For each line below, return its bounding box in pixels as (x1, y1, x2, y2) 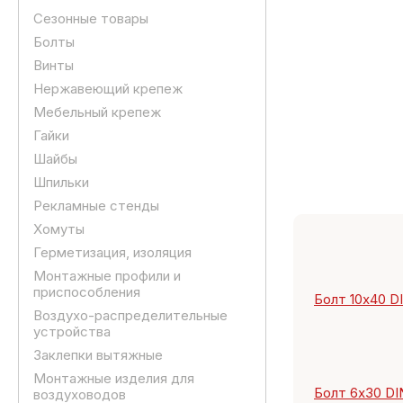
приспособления (33, 283, 140, 300)
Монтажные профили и (33, 267, 181, 284)
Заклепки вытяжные (33, 346, 163, 363)
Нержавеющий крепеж (33, 80, 183, 97)
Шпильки (33, 174, 89, 191)
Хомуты (33, 220, 85, 237)
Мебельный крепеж (33, 103, 161, 121)
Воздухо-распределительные (33, 307, 228, 324)
